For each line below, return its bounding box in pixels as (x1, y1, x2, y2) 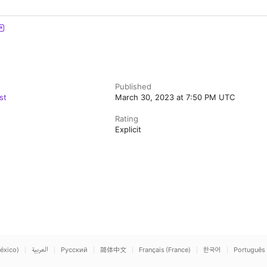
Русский (61, 246, 88, 254)
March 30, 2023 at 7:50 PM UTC (115, 92, 235, 102)
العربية (32, 246, 48, 254)
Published (115, 82, 152, 91)
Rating (115, 114, 139, 123)
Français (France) (139, 246, 191, 254)
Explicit (115, 125, 142, 134)
